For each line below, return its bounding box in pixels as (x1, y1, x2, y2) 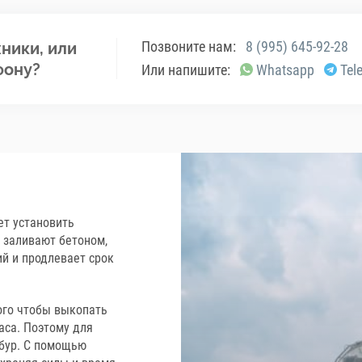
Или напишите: (141, 61, 230, 78)
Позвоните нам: (141, 37, 236, 55)
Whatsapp (256, 61, 314, 78)
